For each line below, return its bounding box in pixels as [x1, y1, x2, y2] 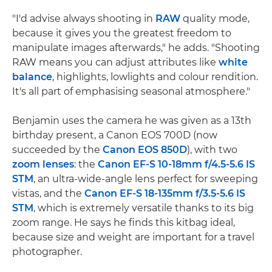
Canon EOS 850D [103, 144, 187, 155]
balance [12, 71, 52, 83]
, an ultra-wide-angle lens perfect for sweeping [33, 173, 258, 185]
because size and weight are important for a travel [12, 231, 254, 243]
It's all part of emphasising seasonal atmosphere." [12, 86, 250, 97]
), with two [187, 144, 237, 155]
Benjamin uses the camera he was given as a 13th [12, 115, 251, 126]
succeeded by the [12, 144, 103, 155]
